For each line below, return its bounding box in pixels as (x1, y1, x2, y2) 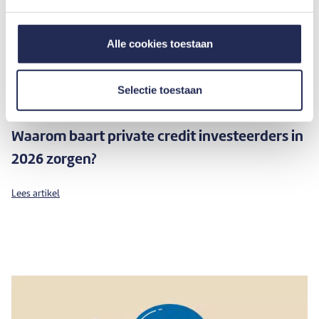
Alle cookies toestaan (106, 37, 213, 50)
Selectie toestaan (117, 83, 202, 96)
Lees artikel (11, 189, 60, 199)
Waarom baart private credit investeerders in (11, 130, 303, 145)
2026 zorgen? (11, 153, 97, 168)
